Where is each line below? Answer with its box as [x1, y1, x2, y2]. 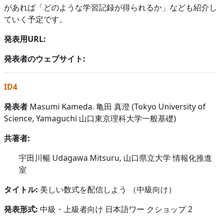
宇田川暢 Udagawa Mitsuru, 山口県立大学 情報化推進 [19, 152, 212, 163]
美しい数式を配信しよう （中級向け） [40, 184, 176, 195]
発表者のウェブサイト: [4, 53, 85, 64]
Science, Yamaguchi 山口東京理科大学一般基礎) [4, 112, 176, 124]
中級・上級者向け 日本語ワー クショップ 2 [38, 203, 192, 215]
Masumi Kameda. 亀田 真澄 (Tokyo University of [28, 101, 206, 112]
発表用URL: [4, 33, 46, 44]
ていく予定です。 [4, 13, 67, 25]
